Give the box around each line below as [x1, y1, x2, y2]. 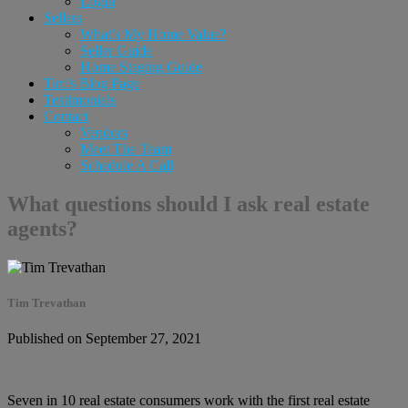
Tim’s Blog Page [44, 76, 139, 91]
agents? [7, 216, 77, 240]
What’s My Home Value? [80, 26, 226, 42]
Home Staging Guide [80, 59, 202, 75]
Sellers [44, 10, 82, 25]
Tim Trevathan [7, 295, 86, 310]
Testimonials [44, 92, 116, 107]
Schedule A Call [80, 158, 173, 173]
